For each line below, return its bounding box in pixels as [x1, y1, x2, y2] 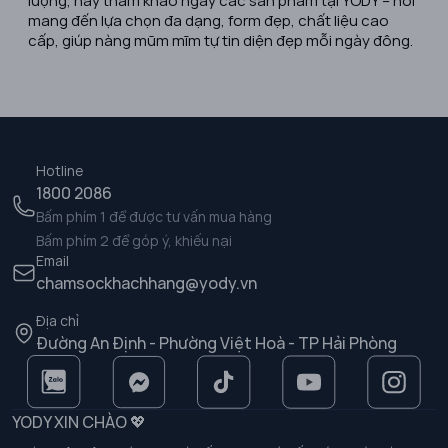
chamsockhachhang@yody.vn [36, 271, 257, 294]
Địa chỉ [36, 310, 79, 330]
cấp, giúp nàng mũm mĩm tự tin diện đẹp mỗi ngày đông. [28, 29, 413, 50]
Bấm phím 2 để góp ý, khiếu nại [36, 230, 232, 250]
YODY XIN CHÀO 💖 [12, 410, 146, 433]
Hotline [36, 160, 83, 180]
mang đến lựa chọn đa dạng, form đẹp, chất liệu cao [28, 9, 389, 30]
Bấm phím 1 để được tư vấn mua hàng [36, 206, 272, 226]
